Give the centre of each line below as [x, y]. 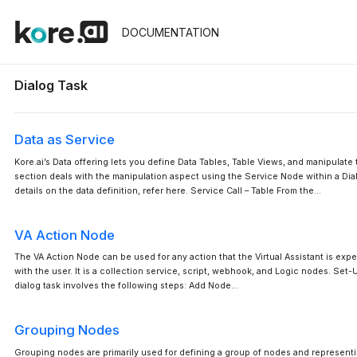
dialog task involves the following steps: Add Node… [126, 286]
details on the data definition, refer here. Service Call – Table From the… [168, 190]
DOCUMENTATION [170, 32]
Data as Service [65, 139]
